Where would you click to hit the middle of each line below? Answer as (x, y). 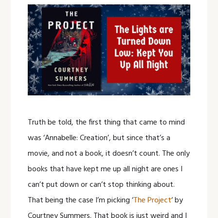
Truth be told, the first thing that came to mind (107, 123)
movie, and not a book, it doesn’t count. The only (109, 154)
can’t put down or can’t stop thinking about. (101, 185)
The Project (153, 201)
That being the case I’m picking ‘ (81, 201)
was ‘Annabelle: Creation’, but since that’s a (99, 138)
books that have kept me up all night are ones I (105, 170)
